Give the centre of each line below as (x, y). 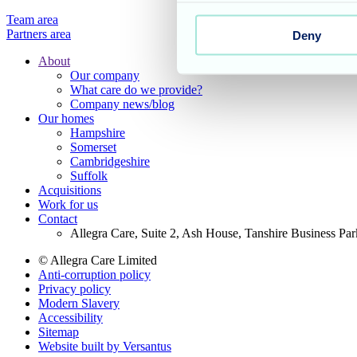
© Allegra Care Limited (98, 261)
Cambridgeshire (110, 162)
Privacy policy (75, 289)
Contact (58, 219)
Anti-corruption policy (94, 275)
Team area (32, 20)
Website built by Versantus (105, 347)
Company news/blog (122, 104)
